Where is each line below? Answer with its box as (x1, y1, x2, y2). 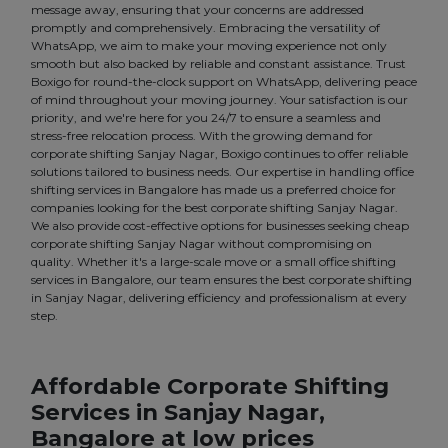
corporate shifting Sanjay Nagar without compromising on (31, 236, 372, 252)
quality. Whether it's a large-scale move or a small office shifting (31, 254, 396, 270)
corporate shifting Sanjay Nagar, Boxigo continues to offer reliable (31, 146, 408, 162)
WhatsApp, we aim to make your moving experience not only (31, 38, 387, 54)
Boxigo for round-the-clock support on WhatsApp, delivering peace (31, 74, 417, 90)
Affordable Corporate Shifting (31, 372, 389, 401)
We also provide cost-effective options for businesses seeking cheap (31, 218, 409, 234)
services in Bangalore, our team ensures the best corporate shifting (31, 272, 412, 288)
